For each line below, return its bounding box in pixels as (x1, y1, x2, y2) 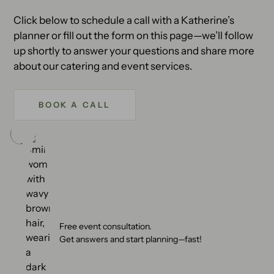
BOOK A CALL (39, 99, 111, 110)
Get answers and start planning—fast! (59, 233, 202, 245)
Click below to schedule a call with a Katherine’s (13, 13, 235, 27)
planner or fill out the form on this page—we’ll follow (13, 28, 254, 42)
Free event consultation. (59, 220, 152, 232)
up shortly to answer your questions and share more (13, 43, 255, 57)
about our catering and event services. (13, 59, 193, 73)
